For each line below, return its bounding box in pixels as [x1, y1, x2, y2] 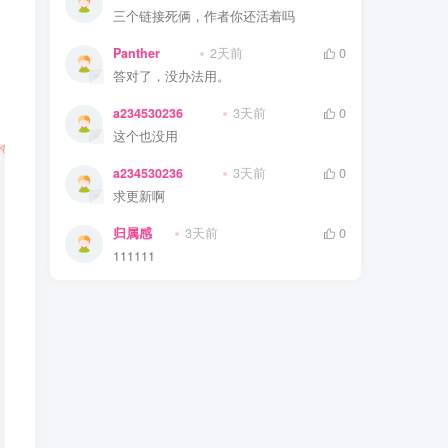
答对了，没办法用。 [113, 67, 230, 86]
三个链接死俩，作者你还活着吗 [113, 7, 295, 26]
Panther [113, 44, 160, 63]
